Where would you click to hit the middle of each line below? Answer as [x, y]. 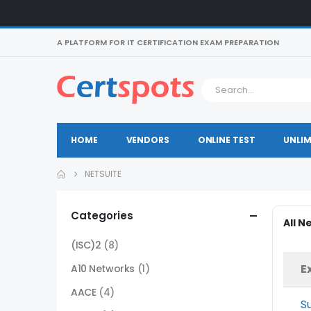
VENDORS [148, 140]
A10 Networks [103, 269]
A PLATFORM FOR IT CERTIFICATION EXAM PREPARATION [168, 42]
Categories [102, 216]
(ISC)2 [86, 245]
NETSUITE [103, 174]
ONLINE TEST [226, 140]
